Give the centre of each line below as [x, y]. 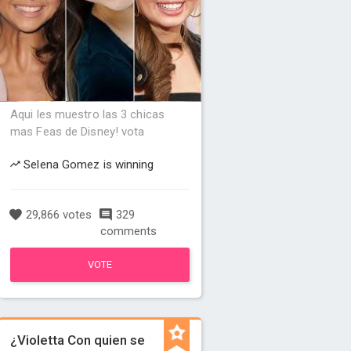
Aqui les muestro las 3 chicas [87, 114]
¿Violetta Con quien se [78, 340]
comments [128, 231]
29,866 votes [58, 215]
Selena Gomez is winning [87, 165]
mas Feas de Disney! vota [78, 132]
